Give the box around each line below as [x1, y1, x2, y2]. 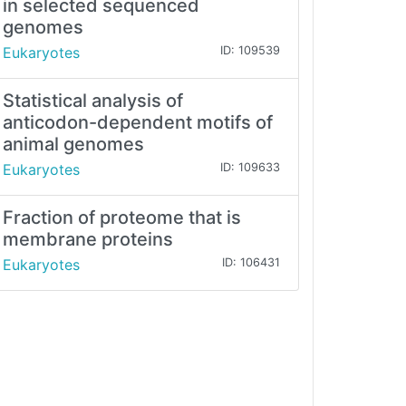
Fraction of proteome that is [3, 207, 241, 229]
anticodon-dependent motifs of [3, 111, 273, 134]
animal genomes [3, 133, 144, 156]
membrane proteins [3, 228, 173, 251]
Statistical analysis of [3, 90, 183, 112]
